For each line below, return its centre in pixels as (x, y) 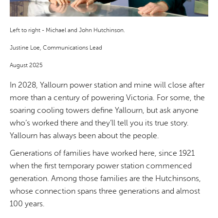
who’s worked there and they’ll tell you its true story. (99, 123)
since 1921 (177, 154)
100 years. (27, 204)
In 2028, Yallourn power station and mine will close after (107, 85)
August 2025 (26, 65)
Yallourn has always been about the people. (84, 136)
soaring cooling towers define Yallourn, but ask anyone (104, 111)
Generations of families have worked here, (84, 154)
